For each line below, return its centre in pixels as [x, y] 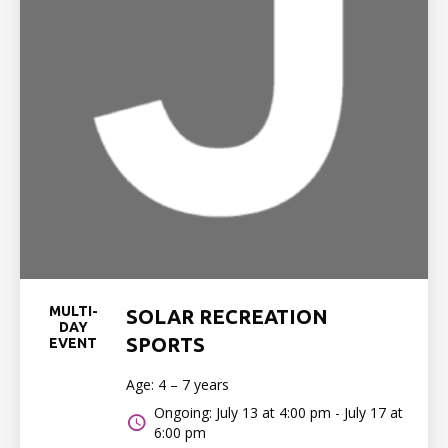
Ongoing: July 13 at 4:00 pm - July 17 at [279, 412]
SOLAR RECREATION [227, 316]
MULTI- [73, 311]
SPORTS [166, 344]
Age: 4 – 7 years [178, 384]
